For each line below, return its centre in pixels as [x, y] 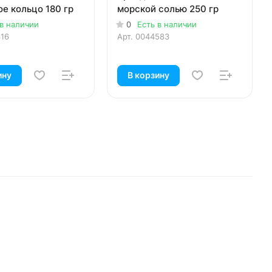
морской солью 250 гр [168, 9]
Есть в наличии [167, 25]
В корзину [148, 75]
